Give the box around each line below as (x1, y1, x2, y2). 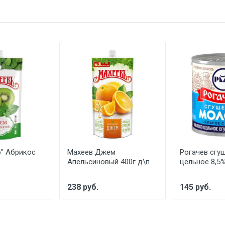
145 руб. (180, 182, 211, 192)
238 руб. (67, 182, 98, 192)
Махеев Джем (67, 148, 116, 157)
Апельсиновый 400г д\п (67, 157, 150, 166)
